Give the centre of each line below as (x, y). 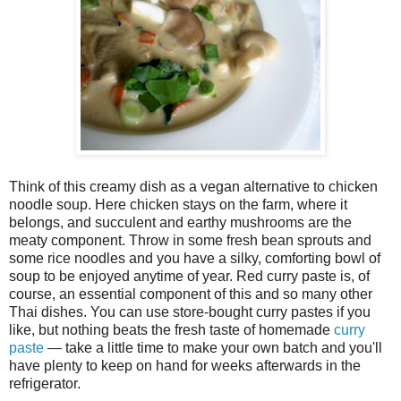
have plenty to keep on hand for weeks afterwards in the (185, 365)
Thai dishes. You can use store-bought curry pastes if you (190, 311)
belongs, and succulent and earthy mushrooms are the (180, 222)
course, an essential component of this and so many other (191, 294)
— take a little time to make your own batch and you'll (213, 347)
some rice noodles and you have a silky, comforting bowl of (195, 258)
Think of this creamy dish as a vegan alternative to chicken (193, 186)
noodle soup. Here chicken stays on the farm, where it (178, 204)
